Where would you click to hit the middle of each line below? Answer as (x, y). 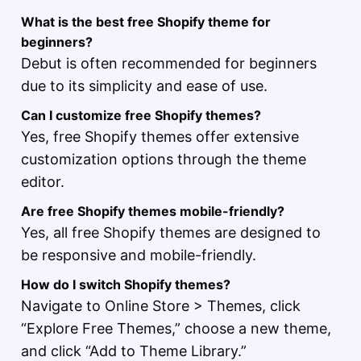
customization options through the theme (164, 160)
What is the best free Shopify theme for (146, 22)
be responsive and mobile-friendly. (139, 255)
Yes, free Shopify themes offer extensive (160, 137)
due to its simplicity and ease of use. (144, 86)
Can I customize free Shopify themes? (141, 116)
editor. (43, 182)
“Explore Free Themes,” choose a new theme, (176, 329)
